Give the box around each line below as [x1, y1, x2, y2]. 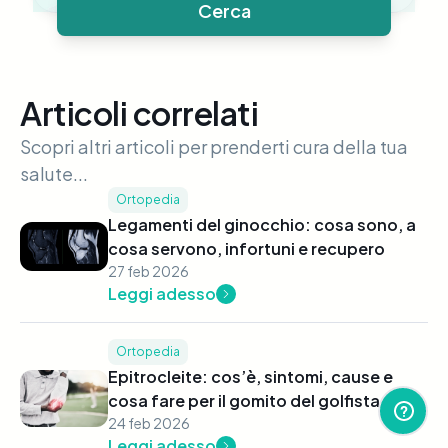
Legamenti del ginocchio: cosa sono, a [107, 214, 416, 236]
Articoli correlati [20, 93, 259, 134]
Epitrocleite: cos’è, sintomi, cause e [107, 366, 393, 388]
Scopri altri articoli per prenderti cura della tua [20, 135, 408, 159]
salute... [20, 162, 88, 186]
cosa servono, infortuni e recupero [107, 238, 385, 260]
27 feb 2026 [107, 262, 189, 281]
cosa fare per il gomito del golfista [107, 390, 380, 412]
